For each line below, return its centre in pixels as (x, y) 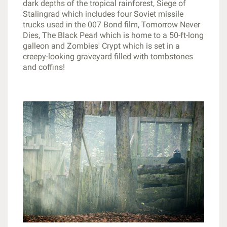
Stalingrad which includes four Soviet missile (103, 14)
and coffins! (44, 67)
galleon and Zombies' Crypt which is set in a (101, 46)
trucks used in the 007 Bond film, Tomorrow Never (111, 25)
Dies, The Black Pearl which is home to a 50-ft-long (113, 35)
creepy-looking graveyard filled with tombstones (108, 56)
